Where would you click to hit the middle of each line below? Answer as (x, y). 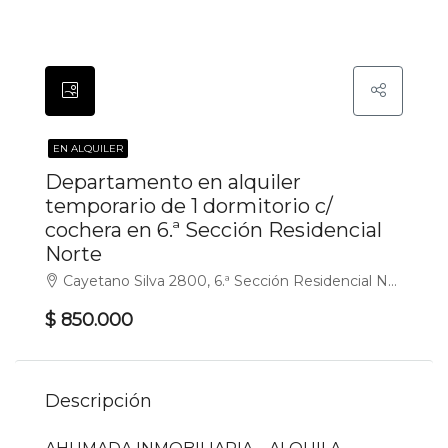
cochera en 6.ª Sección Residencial (213, 229)
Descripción (98, 400)
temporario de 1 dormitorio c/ (189, 205)
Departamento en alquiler (173, 181)
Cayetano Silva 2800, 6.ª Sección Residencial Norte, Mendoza (225, 280)
